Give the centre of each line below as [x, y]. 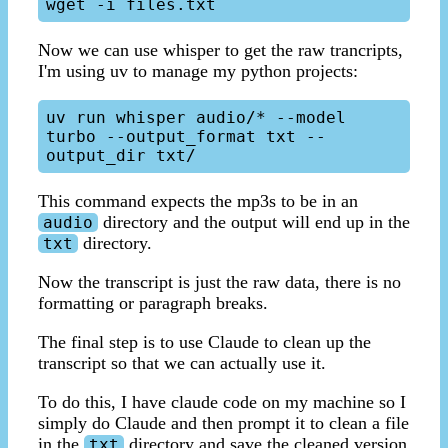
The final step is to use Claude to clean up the [204, 342]
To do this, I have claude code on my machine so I [222, 402]
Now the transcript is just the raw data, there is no [219, 282]
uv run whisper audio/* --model [196, 118]
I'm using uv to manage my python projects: [198, 71]
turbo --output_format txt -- [186, 137]
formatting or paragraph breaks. [153, 303]
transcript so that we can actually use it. [182, 363]
